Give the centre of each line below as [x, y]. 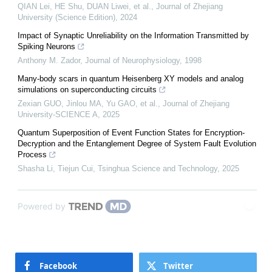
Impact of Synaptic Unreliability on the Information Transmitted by [133, 36]
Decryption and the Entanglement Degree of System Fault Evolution [137, 144]
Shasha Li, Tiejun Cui [55, 169]
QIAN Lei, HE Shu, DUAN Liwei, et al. [84, 7]
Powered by [42, 206]
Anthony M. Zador [49, 61]
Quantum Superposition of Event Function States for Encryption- [131, 133]
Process [32, 155]
